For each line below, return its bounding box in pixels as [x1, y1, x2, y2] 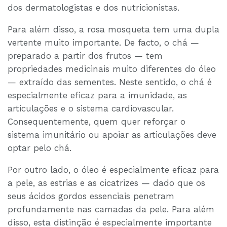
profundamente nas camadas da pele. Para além [8, 204, 214, 215]
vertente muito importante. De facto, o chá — [8, 37, 199, 48]
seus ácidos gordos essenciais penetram [8, 191, 174, 202]
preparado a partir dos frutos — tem [8, 51, 163, 61]
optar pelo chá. [8, 143, 71, 154]
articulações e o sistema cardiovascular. [8, 103, 174, 114]
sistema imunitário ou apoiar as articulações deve [8, 130, 216, 140]
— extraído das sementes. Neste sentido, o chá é [8, 77, 212, 88]
